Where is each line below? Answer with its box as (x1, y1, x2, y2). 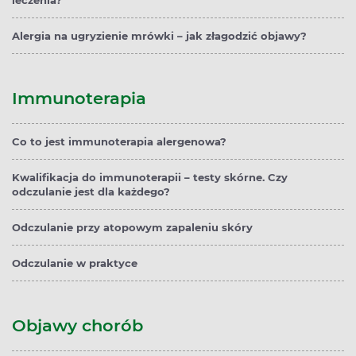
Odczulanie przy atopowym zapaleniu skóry (12, 221, 253, 234)
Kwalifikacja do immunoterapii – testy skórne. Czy (12, 171, 288, 184)
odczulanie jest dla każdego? (12, 185, 170, 199)
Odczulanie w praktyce (12, 257, 137, 270)
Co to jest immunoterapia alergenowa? (12, 135, 226, 149)
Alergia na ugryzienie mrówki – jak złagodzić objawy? (12, 29, 307, 43)
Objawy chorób (12, 315, 143, 336)
